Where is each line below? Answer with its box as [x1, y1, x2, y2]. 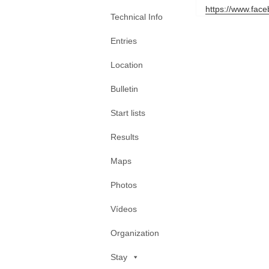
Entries [110, 36, 137, 46]
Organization [110, 228, 159, 238]
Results [110, 132, 139, 142]
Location [110, 60, 143, 70]
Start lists [110, 108, 145, 118]
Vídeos [110, 204, 137, 214]
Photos [110, 180, 137, 190]
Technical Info [110, 12, 163, 22]
